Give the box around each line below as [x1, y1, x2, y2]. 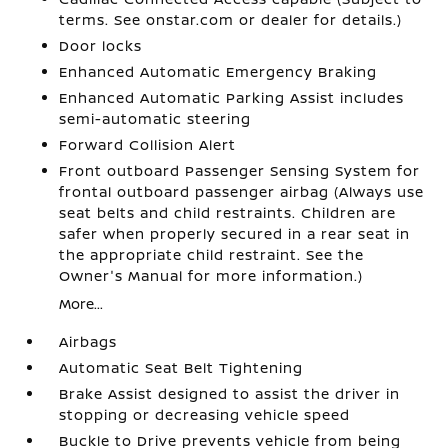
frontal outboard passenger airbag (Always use [59, 181, 425, 201]
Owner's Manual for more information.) [59, 265, 364, 285]
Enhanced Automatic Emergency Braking [59, 61, 378, 81]
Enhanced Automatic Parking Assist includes [59, 87, 405, 107]
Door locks [59, 35, 143, 55]
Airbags [59, 331, 118, 351]
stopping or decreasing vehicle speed [59, 404, 351, 424]
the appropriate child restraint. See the [59, 244, 365, 264]
